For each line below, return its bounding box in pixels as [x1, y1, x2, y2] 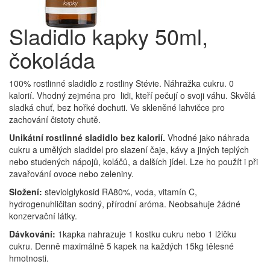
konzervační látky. [9, 210, 77, 222]
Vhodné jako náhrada [165, 131, 250, 143]
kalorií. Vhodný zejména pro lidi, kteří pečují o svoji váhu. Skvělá [9, 89, 256, 101]
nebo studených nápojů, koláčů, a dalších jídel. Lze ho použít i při [9, 155, 258, 168]
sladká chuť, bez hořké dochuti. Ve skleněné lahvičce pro [9, 101, 225, 113]
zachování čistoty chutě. [9, 113, 101, 125]
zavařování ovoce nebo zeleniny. [9, 168, 134, 180]
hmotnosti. [9, 252, 49, 264]
